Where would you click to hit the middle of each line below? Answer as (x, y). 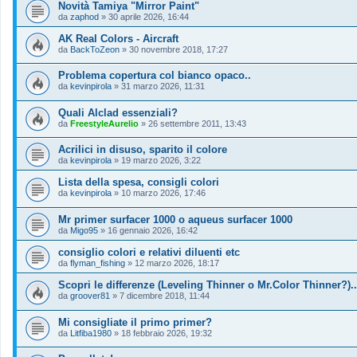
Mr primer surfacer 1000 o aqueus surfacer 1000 (175, 220)
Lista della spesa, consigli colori (139, 182)
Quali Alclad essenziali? (118, 112)
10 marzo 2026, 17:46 (163, 193)
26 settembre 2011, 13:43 (197, 123)
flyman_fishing (98, 263)
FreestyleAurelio (104, 123)
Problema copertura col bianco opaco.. (155, 76)
